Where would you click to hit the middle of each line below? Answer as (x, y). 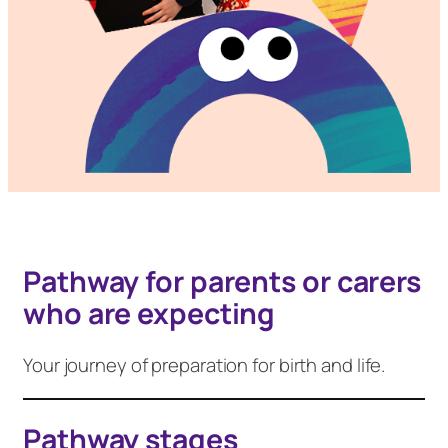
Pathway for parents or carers (222, 281)
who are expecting (149, 313)
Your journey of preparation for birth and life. (204, 365)
